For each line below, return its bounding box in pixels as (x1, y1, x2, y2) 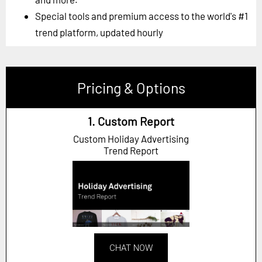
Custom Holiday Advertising (73, 133, 189, 145)
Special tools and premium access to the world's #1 (35, 10, 248, 22)
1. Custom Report (88, 114, 174, 129)
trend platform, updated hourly (35, 26, 163, 39)
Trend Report (104, 144, 158, 157)
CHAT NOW (109, 242, 153, 253)
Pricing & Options (77, 79, 185, 97)
